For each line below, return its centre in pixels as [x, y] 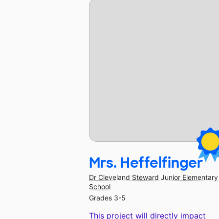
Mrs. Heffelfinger [146, 163]
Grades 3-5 [107, 198]
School [100, 187]
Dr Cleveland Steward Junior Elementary [153, 177]
